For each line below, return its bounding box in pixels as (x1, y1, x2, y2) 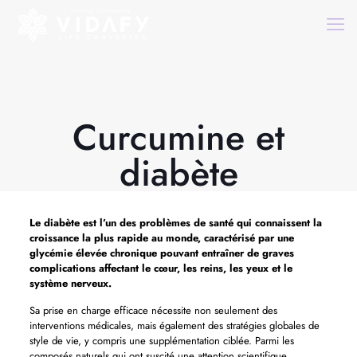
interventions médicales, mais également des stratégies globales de (29, 318, 320, 333)
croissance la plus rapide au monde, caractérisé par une (29, 230, 294, 245)
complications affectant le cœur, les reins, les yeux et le (29, 261, 292, 276)
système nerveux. (29, 276, 112, 291)
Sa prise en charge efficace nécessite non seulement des (29, 303, 277, 318)
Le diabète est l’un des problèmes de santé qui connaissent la (29, 215, 322, 230)
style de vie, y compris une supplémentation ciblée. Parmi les (29, 333, 294, 348)
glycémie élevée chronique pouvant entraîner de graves (29, 245, 294, 261)
